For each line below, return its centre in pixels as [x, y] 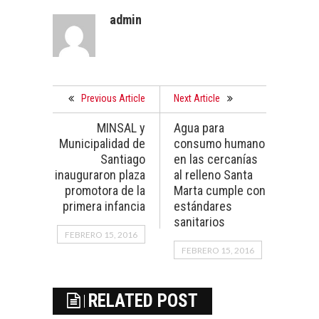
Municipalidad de [102, 144]
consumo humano [219, 144]
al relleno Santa [213, 175]
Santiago [123, 159]
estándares [203, 206]
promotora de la [105, 191]
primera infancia [104, 206]
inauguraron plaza [100, 175]
